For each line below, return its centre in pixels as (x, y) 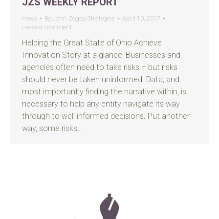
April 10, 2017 (141, 18)
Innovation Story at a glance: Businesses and (101, 55)
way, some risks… (52, 128)
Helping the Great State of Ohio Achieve (92, 43)
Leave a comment (47, 27)
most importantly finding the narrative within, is (104, 92)
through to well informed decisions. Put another (106, 116)
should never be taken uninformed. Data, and (101, 79)
